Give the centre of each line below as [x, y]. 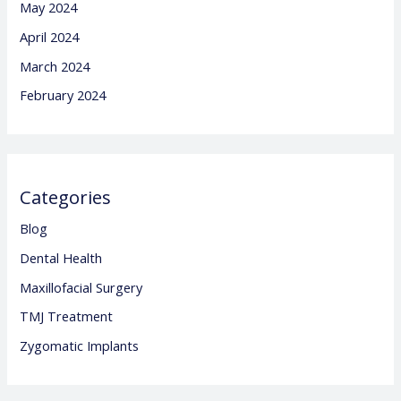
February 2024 [63, 95]
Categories [66, 198]
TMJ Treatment [67, 316]
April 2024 [50, 36]
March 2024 [55, 66]
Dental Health [61, 258]
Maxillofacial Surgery [81, 287]
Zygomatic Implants [80, 345]
